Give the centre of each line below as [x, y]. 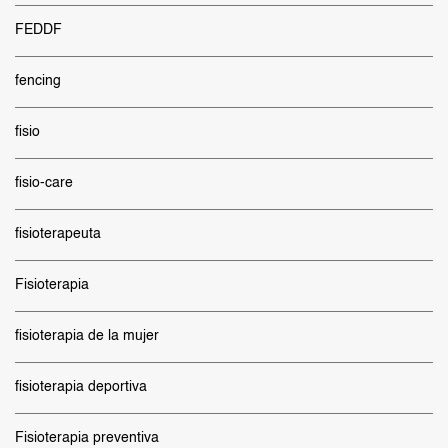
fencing [38, 81]
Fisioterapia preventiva [87, 438]
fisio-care [44, 183]
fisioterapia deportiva [81, 387]
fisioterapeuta [58, 234]
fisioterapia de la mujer [87, 336]
